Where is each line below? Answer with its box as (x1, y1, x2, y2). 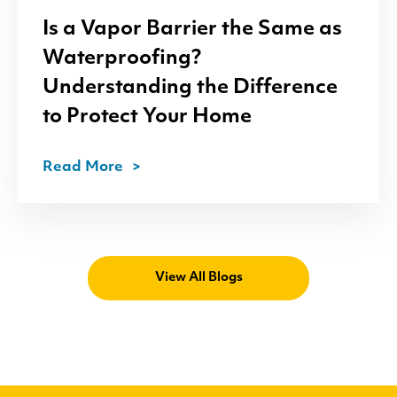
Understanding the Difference (43, 77, 338, 98)
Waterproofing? (43, 48, 201, 69)
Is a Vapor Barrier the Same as (43, 19, 342, 40)
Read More (43, 160, 123, 175)
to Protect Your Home (43, 106, 252, 128)
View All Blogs (154, 270, 243, 284)
